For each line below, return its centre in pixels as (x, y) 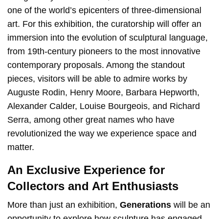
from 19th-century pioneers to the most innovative (104, 51)
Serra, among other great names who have (91, 120)
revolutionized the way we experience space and (102, 133)
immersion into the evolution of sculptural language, (108, 37)
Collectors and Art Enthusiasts (93, 186)
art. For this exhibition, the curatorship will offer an (105, 24)
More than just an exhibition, (64, 205)
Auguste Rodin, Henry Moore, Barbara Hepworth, (104, 92)
